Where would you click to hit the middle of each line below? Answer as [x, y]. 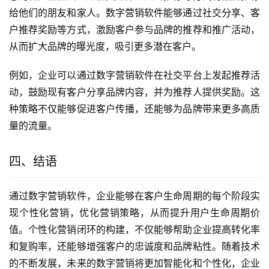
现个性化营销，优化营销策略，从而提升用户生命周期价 [134, 213]
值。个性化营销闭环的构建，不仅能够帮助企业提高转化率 [134, 230]
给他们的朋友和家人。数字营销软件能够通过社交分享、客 [134, 13]
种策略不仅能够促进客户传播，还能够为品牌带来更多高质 [134, 109]
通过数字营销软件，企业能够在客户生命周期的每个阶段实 [134, 196]
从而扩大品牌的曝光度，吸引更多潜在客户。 [105, 47]
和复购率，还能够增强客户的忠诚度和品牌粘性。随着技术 [134, 246]
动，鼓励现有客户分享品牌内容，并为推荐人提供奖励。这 [134, 92]
